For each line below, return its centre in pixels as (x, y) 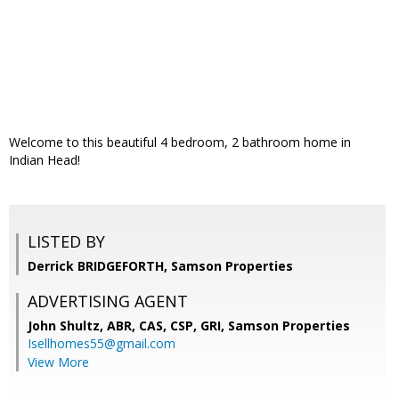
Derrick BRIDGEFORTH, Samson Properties (160, 266)
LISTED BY (66, 242)
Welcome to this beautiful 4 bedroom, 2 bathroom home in (180, 142)
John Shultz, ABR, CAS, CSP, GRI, (128, 326)
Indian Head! (45, 160)
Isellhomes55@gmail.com (102, 344)
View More (58, 362)
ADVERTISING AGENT (108, 301)
